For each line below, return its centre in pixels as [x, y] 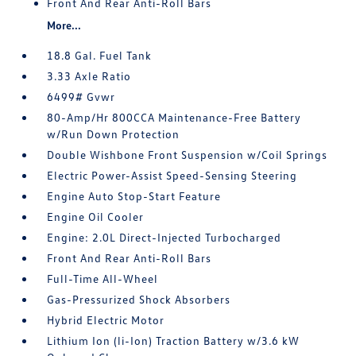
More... [64, 25]
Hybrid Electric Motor [106, 320]
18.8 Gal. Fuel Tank [100, 56]
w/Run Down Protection [114, 134]
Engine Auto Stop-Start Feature [134, 196]
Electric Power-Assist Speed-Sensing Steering [172, 176]
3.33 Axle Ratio [89, 76]
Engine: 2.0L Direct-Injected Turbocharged [164, 238]
